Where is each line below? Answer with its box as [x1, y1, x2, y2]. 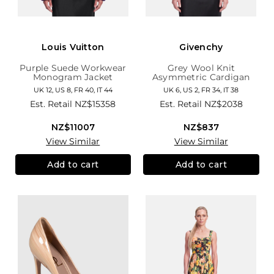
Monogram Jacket [32, 72, 113, 83]
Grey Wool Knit [167, 62, 235, 74]
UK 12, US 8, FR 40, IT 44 [33, 86, 113, 95]
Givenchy [179, 42, 223, 53]
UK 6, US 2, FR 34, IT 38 [163, 86, 239, 95]
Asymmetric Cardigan [152, 72, 250, 83]
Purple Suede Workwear [20, 62, 127, 74]
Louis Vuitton [42, 42, 105, 53]
